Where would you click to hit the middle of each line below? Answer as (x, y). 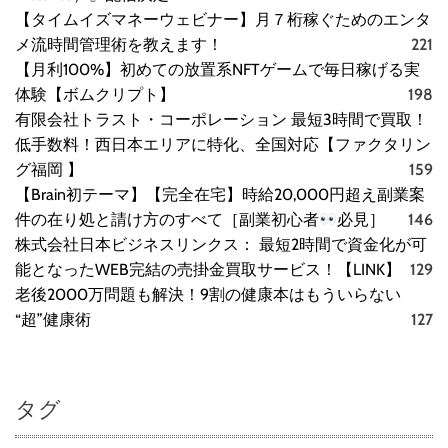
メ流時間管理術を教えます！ (119, 45)
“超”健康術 (53, 320)
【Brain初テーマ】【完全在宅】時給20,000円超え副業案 (220, 195)
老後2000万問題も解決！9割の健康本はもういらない (208, 295)
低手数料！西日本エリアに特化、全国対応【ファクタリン (223, 145)
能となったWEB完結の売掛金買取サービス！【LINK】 (208, 270)
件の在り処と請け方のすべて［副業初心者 (167, 220)
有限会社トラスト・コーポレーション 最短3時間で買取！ (221, 120)
